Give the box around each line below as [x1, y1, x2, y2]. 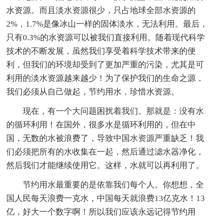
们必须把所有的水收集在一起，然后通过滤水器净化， [6, 147, 204, 156]
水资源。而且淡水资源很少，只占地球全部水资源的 [6, 5, 196, 15]
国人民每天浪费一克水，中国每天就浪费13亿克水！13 [6, 193, 205, 203]
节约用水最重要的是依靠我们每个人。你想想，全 [23, 180, 204, 189]
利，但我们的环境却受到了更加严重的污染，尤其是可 [6, 60, 204, 69]
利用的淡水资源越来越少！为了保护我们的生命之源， [6, 73, 204, 83]
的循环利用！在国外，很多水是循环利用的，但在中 [6, 120, 196, 129]
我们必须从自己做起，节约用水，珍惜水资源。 [6, 87, 180, 96]
